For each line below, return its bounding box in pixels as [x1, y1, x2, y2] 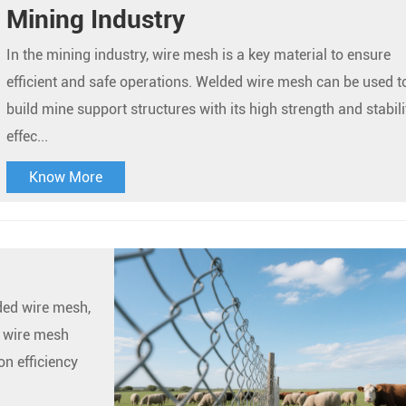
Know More [28, 168, 102, 186]
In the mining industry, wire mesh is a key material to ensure [5, 45, 391, 63]
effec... [5, 127, 48, 145]
